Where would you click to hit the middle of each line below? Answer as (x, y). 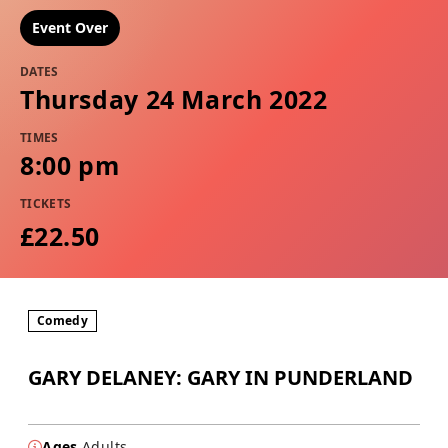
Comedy (62, 320)
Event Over (70, 27)
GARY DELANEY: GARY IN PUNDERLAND (220, 377)
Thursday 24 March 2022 (174, 98)
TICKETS (46, 203)
